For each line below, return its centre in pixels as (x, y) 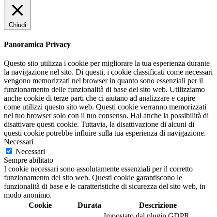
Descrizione (158, 205)
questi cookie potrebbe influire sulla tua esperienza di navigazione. (105, 133)
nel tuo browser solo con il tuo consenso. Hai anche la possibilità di (106, 116)
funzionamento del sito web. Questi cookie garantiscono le (93, 178)
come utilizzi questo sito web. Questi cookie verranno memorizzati (105, 107)
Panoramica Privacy (37, 45)
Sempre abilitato (29, 160)
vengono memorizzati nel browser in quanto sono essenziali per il (103, 81)
